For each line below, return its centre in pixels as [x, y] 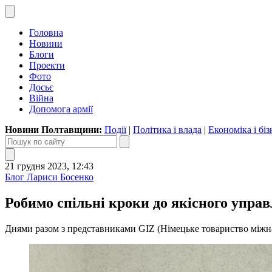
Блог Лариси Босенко [49, 177]
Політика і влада [167, 130]
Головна [46, 32]
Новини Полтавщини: [55, 130]
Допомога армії [61, 109]
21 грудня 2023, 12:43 [49, 166]
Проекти [47, 65]
